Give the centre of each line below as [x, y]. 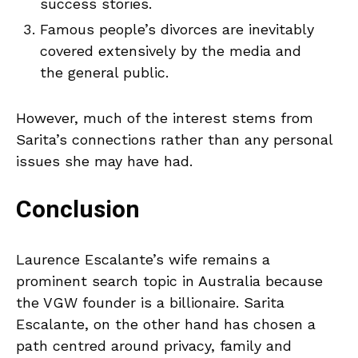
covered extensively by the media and [171, 51]
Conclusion [78, 211]
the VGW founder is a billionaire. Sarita [150, 303]
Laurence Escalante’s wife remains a [143, 260]
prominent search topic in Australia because [169, 281]
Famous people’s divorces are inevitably [177, 30]
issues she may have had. [104, 161]
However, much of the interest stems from [165, 118]
